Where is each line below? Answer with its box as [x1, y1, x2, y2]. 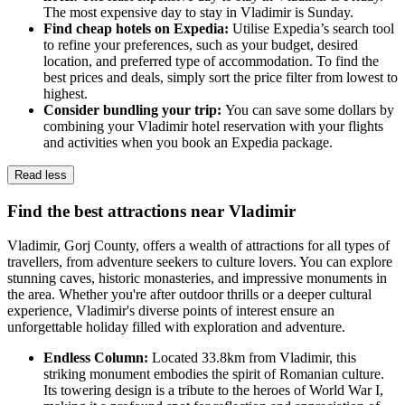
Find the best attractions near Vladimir [7, 201, 296, 221]
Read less [14, 167, 67, 182]
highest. [43, 85, 88, 101]
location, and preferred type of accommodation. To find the [43, 52, 379, 69]
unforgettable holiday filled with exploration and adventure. [7, 319, 345, 335]
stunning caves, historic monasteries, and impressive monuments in [7, 270, 387, 287]
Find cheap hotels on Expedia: [43, 20, 232, 36]
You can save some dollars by [225, 101, 394, 118]
